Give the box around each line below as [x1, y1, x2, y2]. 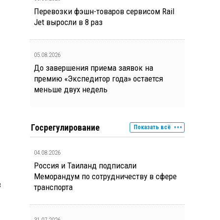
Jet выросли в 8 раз [34, 17, 103, 27]
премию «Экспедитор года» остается [34, 74, 163, 83]
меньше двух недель [34, 84, 108, 94]
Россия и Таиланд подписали [34, 161, 137, 170]
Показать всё [134, 124, 171, 131]
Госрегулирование [31, 122, 100, 133]
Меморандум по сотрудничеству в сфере [34, 171, 177, 181]
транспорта [34, 182, 73, 192]
